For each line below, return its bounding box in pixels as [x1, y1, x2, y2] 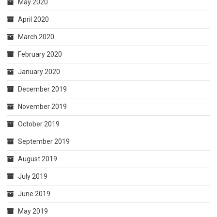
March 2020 [18, 33, 54, 41]
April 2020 [18, 15, 49, 24]
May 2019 [18, 207, 48, 216]
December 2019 [18, 85, 67, 93]
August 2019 [18, 155, 57, 163]
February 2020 [18, 50, 62, 59]
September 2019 [18, 138, 70, 146]
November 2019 [18, 103, 67, 111]
